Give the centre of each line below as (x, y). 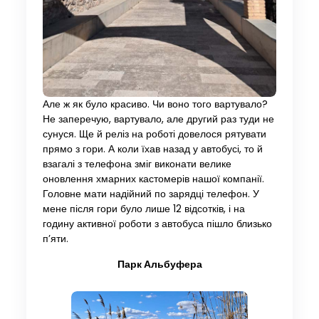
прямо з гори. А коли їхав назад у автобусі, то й (152, 150)
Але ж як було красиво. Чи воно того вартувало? (155, 105)
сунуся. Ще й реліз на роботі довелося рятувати (154, 135)
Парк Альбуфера (159, 265)
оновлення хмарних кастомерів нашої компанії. (153, 179)
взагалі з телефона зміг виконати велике (137, 164)
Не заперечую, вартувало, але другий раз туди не (158, 120)
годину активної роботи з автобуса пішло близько (157, 224)
